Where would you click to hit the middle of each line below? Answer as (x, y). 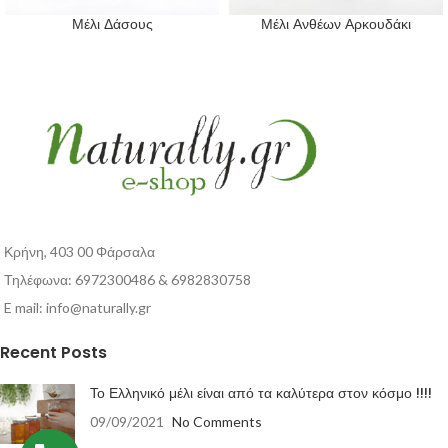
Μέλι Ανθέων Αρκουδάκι (336, 24)
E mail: (25, 308)
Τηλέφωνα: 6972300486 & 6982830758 (127, 280)
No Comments (217, 422)
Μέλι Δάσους (112, 24)
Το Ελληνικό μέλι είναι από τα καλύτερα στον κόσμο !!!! (261, 393)
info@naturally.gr (98, 308)
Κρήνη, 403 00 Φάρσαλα (79, 252)
